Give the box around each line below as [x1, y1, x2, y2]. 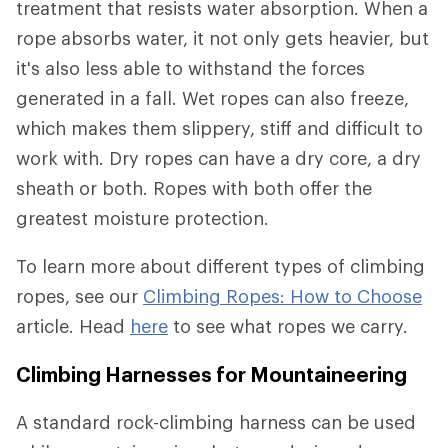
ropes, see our [16, 285, 143, 308]
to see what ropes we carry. [168, 315, 408, 338]
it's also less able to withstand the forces [16, 57, 365, 80]
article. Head [16, 315, 130, 338]
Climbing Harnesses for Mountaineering [16, 362, 407, 387]
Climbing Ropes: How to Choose [143, 285, 422, 308]
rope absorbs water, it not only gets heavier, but [16, 27, 429, 50]
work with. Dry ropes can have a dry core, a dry [16, 147, 421, 170]
